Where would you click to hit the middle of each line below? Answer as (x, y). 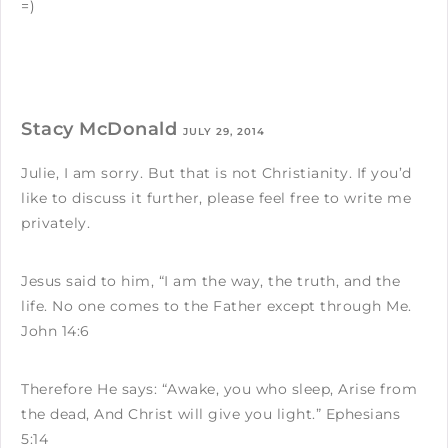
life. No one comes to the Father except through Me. (216, 305)
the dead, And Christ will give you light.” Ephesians (210, 413)
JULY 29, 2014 (223, 131)
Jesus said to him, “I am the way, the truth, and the (210, 280)
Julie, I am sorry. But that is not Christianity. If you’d (216, 172)
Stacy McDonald (102, 128)
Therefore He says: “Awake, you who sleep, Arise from (219, 388)
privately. (55, 222)
